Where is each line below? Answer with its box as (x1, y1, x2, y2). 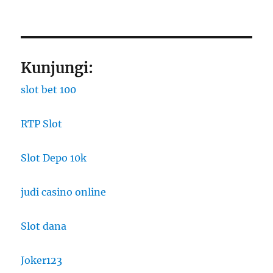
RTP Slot (21, 118, 63, 130)
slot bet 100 (21, 83, 77, 96)
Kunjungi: (21, 58, 94, 78)
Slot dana (21, 220, 67, 233)
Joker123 (21, 254, 63, 267)
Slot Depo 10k (21, 152, 87, 165)
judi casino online (21, 186, 107, 199)
